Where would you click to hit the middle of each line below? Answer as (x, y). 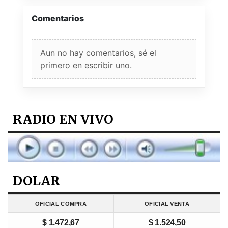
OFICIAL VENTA (167, 204)
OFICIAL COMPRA (61, 204)
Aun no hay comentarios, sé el (98, 53)
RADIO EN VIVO (63, 119)
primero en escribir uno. (86, 65)
